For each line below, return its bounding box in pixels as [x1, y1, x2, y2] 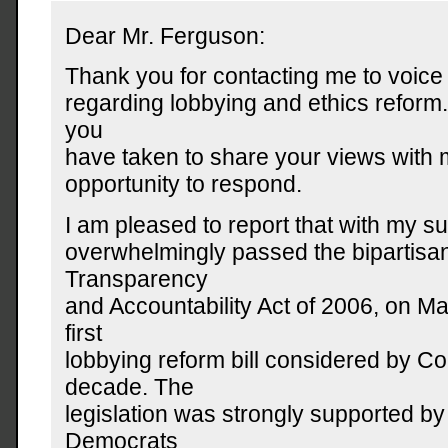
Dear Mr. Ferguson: [65, 22, 266, 49]
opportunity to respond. [65, 171, 303, 198]
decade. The [65, 373, 195, 400]
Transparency [65, 265, 209, 292]
